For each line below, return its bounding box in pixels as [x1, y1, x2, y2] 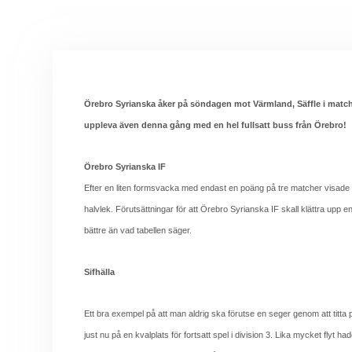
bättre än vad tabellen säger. [84, 225, 192, 235]
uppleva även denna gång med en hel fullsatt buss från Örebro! [84, 120, 346, 130]
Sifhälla [84, 267, 115, 277]
